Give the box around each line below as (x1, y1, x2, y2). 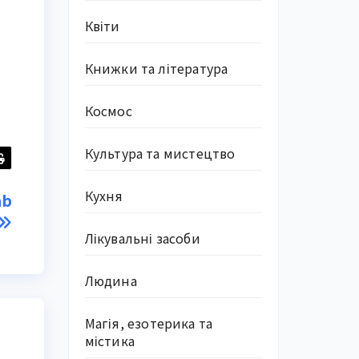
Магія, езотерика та (84, 313, 213, 333)
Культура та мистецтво (84, 143, 236, 163)
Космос (84, 101, 132, 120)
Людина (84, 271, 137, 290)
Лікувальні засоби (84, 228, 200, 248)
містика (84, 331, 135, 350)
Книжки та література (84, 58, 228, 78)
